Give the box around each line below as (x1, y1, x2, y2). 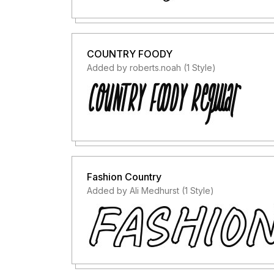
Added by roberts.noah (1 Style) (87, 62, 216, 73)
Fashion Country (87, 171, 161, 183)
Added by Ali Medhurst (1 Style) (87, 185, 214, 196)
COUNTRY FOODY (87, 48, 172, 60)
